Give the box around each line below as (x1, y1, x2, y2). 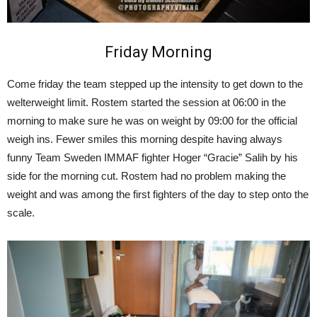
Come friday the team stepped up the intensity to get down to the (7, 78, 303, 91)
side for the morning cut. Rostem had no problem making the (7, 170, 286, 183)
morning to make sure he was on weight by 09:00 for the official (7, 115, 297, 127)
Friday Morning (105, 43, 212, 62)
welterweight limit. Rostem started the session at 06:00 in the (7, 96, 286, 109)
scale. (7, 207, 35, 219)
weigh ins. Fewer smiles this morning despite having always (7, 133, 282, 146)
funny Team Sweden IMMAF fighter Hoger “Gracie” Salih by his (7, 151, 298, 164)
